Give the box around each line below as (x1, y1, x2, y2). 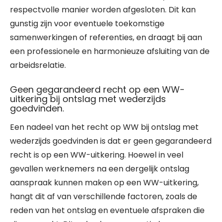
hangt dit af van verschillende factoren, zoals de (10, 191, 197, 202)
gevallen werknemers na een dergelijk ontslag (10, 163, 189, 174)
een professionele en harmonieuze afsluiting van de (10, 46, 210, 57)
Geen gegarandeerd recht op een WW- (10, 83, 185, 96)
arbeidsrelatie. (10, 59, 66, 71)
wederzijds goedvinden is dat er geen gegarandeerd (10, 135, 212, 147)
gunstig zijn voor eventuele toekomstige (10, 18, 165, 29)
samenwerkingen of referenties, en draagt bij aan (10, 32, 202, 43)
